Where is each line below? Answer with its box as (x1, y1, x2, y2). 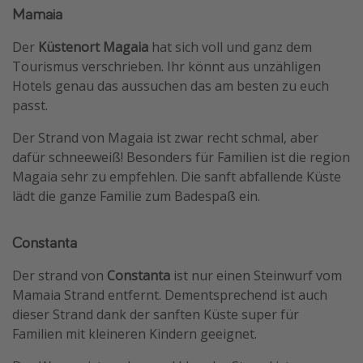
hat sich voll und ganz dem (148, 37, 312, 56)
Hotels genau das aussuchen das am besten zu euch (12, 76, 329, 95)
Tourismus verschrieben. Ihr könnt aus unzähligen (12, 57, 321, 75)
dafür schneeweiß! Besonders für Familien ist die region (12, 147, 350, 166)
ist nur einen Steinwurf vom (170, 266, 342, 284)
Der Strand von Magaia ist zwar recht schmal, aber (12, 128, 318, 147)
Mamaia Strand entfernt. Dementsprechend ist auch (12, 285, 327, 304)
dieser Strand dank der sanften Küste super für (12, 305, 299, 323)
